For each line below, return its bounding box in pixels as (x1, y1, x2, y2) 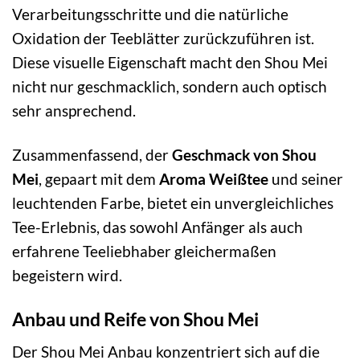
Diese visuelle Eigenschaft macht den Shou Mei (12, 52, 328, 72)
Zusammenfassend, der (12, 145, 172, 164)
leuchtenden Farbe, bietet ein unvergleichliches (12, 193, 333, 212)
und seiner (268, 169, 343, 188)
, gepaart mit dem (39, 169, 159, 188)
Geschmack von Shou (172, 145, 317, 164)
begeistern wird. (12, 265, 122, 284)
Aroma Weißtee (159, 169, 268, 188)
